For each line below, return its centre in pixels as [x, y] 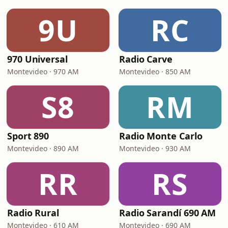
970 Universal [37, 59]
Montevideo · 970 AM [43, 72]
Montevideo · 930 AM [155, 148]
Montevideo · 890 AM [43, 148]
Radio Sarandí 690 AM [168, 213]
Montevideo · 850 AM [155, 72]
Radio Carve [146, 59]
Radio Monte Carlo [161, 136]
